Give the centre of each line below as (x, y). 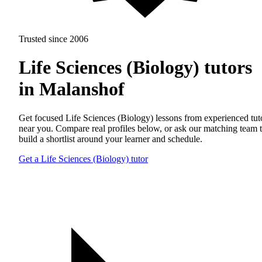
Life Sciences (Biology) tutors (135, 68)
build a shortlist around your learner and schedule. (111, 139)
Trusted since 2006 (54, 39)
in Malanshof (72, 89)
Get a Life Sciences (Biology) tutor (83, 158)
